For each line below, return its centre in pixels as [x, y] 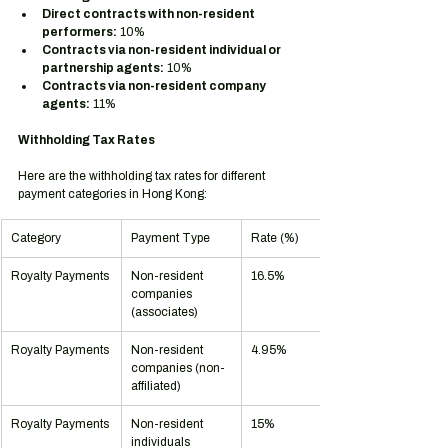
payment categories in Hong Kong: [112, 194]
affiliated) [156, 386]
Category [36, 238]
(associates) [164, 312]
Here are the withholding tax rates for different [143, 176]
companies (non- [178, 368]
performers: [79, 32]
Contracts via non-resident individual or [162, 50]
